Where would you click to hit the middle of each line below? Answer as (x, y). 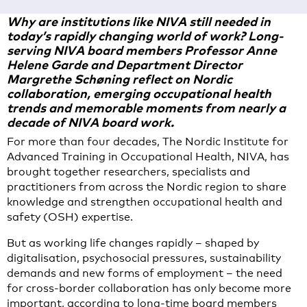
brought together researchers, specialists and (128, 172)
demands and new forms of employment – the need (145, 273)
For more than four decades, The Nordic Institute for (148, 142)
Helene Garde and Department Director (125, 64)
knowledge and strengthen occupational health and (145, 202)
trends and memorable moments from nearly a (146, 107)
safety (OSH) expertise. (70, 217)
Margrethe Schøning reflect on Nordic (120, 78)
